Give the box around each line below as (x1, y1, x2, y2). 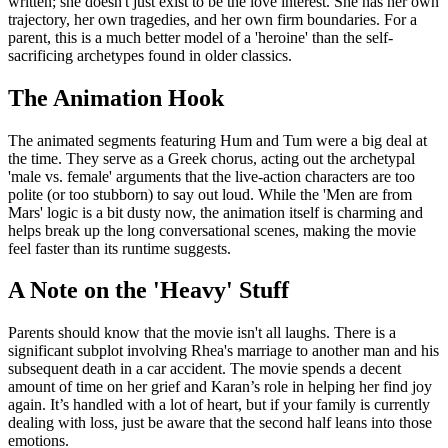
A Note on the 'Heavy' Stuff (8, 277, 289, 304)
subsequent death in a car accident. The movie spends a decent (8, 360, 401, 378)
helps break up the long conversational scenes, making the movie (8, 221, 416, 239)
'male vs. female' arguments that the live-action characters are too (8, 167, 415, 185)
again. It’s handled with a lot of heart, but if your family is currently (8, 396, 430, 414)
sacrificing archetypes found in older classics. (8, 46, 292, 64)
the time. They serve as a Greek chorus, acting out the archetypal (8, 149, 415, 167)
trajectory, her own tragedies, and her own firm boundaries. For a (8, 10, 417, 28)
